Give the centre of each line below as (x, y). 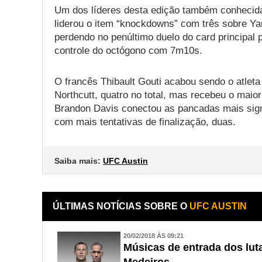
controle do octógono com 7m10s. (128, 50)
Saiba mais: (79, 161)
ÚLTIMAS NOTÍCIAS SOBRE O (121, 206)
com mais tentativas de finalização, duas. (145, 122)
